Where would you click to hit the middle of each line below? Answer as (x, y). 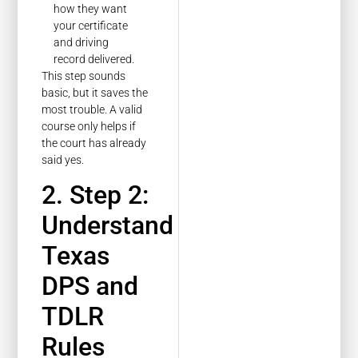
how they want (91, 8)
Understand (108, 226)
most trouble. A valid (92, 109)
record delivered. (94, 59)
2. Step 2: (95, 195)
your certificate (91, 25)
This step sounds (84, 76)
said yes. (63, 159)
